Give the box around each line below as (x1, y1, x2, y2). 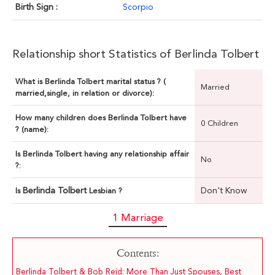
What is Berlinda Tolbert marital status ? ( (15, 77, 166, 87)
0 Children (201, 118, 238, 128)
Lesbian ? (89, 186, 122, 196)
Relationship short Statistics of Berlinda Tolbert (12, 47, 259, 61)
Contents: (116, 247, 159, 260)
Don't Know (201, 185, 247, 196)
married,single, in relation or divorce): (15, 88, 154, 98)
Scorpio (123, 2, 153, 12)
